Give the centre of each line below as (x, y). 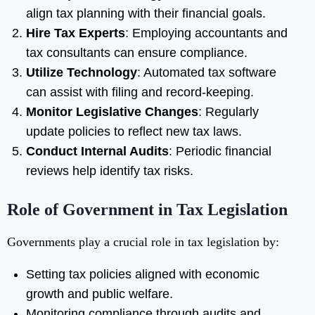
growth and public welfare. (99, 294)
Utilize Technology (82, 73)
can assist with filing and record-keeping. (140, 92)
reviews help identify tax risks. (110, 171)
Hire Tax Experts (76, 33)
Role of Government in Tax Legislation (147, 210)
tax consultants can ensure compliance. (137, 53)
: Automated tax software (207, 73)
